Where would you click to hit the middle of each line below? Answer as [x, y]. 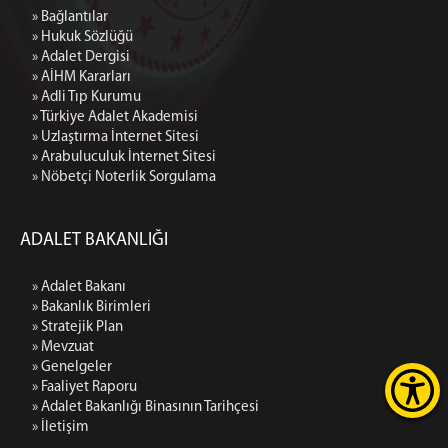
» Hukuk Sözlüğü [82, 37]
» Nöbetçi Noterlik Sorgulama [124, 177]
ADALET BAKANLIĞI [94, 240]
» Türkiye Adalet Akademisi [115, 117]
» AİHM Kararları [81, 77]
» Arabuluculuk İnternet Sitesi [124, 157]
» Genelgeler [72, 367]
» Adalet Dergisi [81, 57]
